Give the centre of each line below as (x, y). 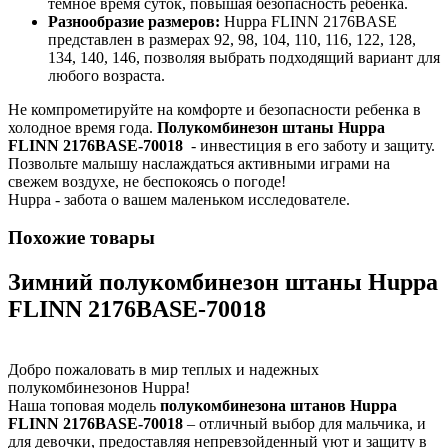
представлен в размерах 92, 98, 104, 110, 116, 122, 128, (232, 39)
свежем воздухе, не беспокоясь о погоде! (147, 181)
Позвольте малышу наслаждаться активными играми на (199, 163)
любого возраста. (106, 75)
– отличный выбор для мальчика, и (304, 424)
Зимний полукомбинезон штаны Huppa (223, 282)
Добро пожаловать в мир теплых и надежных (163, 370)
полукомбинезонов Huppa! (101, 388)
